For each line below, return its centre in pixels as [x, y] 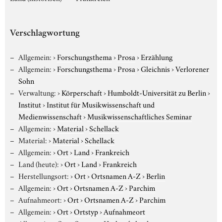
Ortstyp [86, 211]
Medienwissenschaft [50, 116]
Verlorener [192, 68]
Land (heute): [38, 163]
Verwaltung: [37, 92]
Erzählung [156, 56]
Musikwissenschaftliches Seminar [139, 116]
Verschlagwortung [45, 34]
